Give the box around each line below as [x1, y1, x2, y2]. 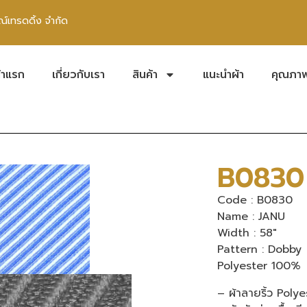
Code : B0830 [217, 191, 293, 208]
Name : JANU [217, 208, 286, 225]
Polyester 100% [217, 257, 302, 274]
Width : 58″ [217, 224, 278, 241]
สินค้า [132, 66, 158, 83]
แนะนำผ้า [203, 66, 244, 83]
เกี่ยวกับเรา [52, 66, 105, 83]
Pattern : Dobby [217, 241, 302, 258]
